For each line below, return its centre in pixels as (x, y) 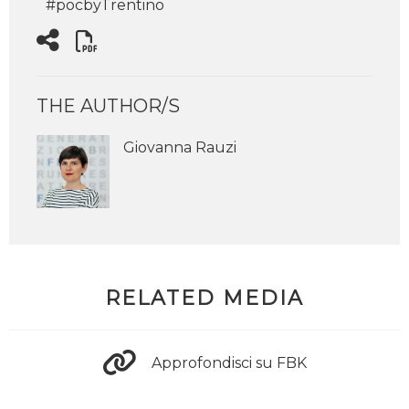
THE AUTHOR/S (108, 106)
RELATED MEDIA (204, 299)
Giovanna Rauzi (180, 148)
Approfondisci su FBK (229, 362)
